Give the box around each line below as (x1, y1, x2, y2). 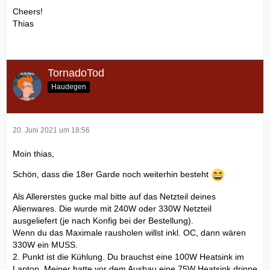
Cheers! (13, 6, 43, 16)
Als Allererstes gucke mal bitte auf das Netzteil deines (13, 191, 216, 201)
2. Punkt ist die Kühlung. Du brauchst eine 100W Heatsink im (13, 251, 244, 262)
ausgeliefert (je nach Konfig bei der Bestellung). (13, 215, 193, 225)
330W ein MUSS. (13, 239, 78, 250)
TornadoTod (48, 66, 104, 79)
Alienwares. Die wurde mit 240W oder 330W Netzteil (13, 203, 212, 213)
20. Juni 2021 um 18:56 (13, 125, 90, 134)
